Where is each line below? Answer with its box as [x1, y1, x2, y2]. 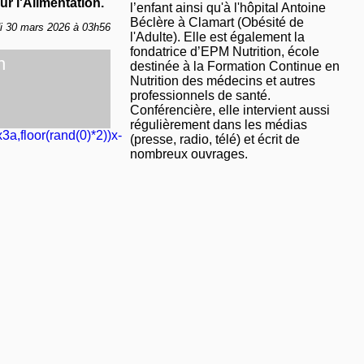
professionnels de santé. [129, 89, 271, 103]
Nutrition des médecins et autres [129, 74, 315, 89]
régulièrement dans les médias [129, 118, 307, 132]
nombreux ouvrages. [129, 147, 248, 162]
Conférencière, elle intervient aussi [129, 103, 330, 118]
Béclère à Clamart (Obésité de [129, 15, 304, 30]
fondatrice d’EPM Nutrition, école [129, 45, 319, 59]
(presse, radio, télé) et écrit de [129, 132, 300, 147]
